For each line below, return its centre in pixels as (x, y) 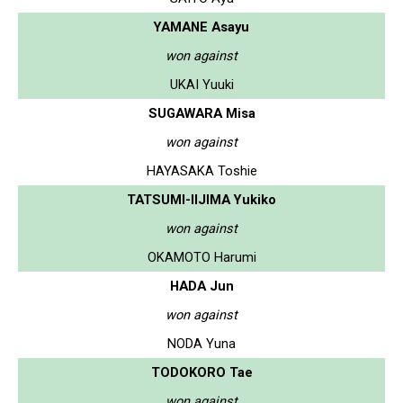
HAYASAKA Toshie (201, 170)
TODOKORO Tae (201, 372)
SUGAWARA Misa (201, 113)
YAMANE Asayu (201, 27)
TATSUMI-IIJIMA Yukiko (201, 199)
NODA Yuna (201, 343)
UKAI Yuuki (201, 84)
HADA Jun (201, 286)
